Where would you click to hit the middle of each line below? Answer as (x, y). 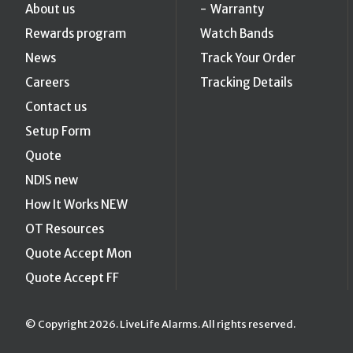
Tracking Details (246, 82)
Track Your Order (248, 58)
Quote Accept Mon (78, 253)
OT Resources (65, 229)
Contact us (56, 106)
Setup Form (58, 131)
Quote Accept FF (72, 277)
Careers (47, 82)
